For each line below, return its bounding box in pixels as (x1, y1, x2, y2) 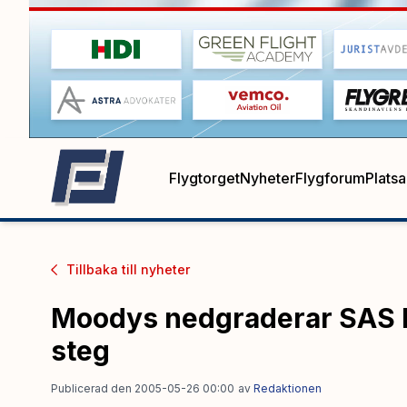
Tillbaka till (65, 261, 137, 277)
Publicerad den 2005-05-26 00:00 (51, 381, 234, 395)
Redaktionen (253, 381, 322, 395)
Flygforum (295, 168, 365, 187)
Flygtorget (169, 168, 240, 187)
